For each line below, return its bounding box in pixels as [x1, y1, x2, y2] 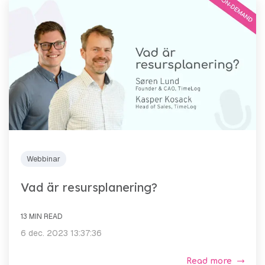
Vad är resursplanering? [21, 179, 157, 195]
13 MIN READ [21, 211, 62, 221]
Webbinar [27, 153, 60, 164]
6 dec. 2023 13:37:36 [21, 227, 102, 238]
